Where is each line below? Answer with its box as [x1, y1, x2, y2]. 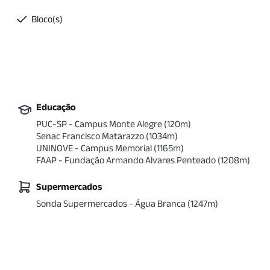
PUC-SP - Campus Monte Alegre [36, 119, 163, 129]
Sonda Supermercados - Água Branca [36, 198, 186, 209]
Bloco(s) [31, 14, 63, 24]
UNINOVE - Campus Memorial [36, 143, 152, 153]
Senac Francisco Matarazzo [36, 131, 145, 141]
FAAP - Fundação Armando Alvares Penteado [36, 155, 216, 165]
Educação [36, 102, 77, 112]
